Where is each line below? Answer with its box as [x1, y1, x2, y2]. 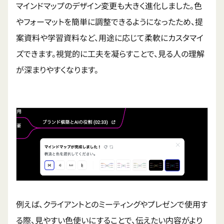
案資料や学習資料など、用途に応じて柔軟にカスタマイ [16, 31, 203, 44]
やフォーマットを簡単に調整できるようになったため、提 [16, 15, 203, 28]
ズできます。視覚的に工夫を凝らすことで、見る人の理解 [16, 47, 204, 60]
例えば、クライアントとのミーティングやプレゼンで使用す [16, 198, 207, 210]
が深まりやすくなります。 [16, 63, 98, 76]
